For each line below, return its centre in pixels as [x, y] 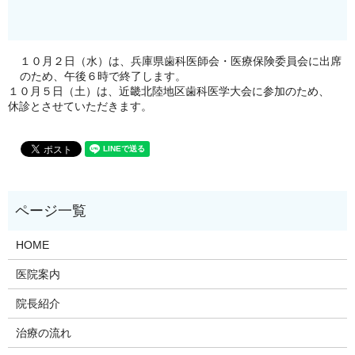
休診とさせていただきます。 [80, 106]
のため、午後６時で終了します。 [103, 76]
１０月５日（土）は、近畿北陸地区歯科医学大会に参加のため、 [169, 91]
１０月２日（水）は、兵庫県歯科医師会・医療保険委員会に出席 [181, 61]
